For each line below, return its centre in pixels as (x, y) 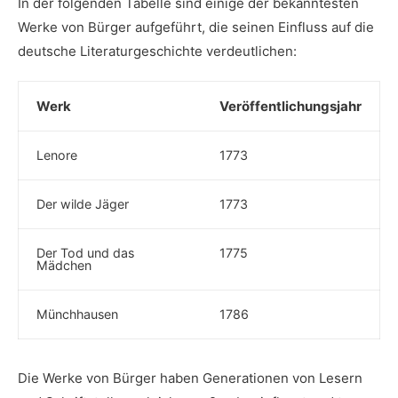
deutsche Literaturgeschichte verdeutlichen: (157, 51)
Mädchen (64, 265)
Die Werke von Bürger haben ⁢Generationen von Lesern (190, 378)
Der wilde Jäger (83, 204)
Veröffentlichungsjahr (291, 106)
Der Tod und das (85, 253)
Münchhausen (77, 314)
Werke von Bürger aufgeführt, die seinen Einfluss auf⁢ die (196, 27)
